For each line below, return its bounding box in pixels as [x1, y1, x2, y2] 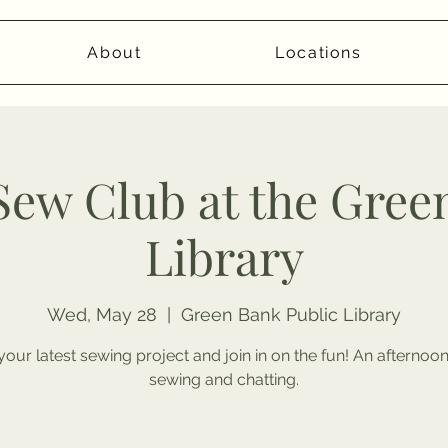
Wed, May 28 [47, 304, 157, 326]
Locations [275, 43, 362, 62]
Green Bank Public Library [181, 304, 401, 326]
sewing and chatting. [149, 370, 299, 390]
